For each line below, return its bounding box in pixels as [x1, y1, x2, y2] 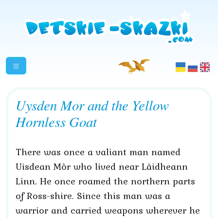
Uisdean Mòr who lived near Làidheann [16, 159, 188, 174]
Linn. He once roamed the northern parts [16, 174, 195, 188]
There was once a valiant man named [16, 145, 181, 159]
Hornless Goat [16, 112, 97, 131]
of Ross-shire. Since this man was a [16, 188, 170, 203]
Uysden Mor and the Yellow [16, 95, 169, 114]
